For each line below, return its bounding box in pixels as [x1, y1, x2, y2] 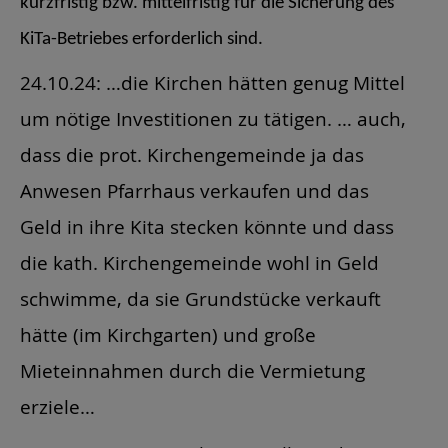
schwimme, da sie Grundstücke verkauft [20, 286, 381, 312]
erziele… [20, 394, 95, 420]
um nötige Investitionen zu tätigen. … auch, [20, 106, 406, 132]
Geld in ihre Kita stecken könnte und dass [20, 214, 394, 240]
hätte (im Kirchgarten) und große [20, 322, 316, 348]
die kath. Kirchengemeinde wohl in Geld [20, 250, 379, 276]
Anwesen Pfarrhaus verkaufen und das [20, 178, 369, 204]
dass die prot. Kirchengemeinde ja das [20, 142, 364, 168]
